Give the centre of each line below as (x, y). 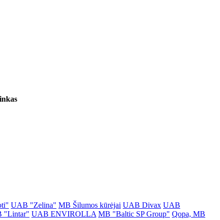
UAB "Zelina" (34, 205)
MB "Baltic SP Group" (134, 214)
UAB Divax (142, 205)
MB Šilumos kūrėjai (90, 205)
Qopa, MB (189, 214)
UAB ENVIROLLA (64, 214)
